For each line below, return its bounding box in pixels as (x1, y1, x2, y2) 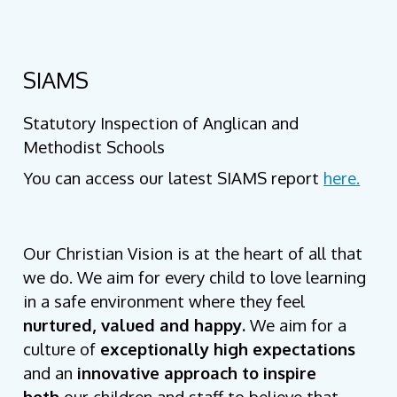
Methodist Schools (23, 136, 166, 158)
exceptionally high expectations (96, 339, 356, 360)
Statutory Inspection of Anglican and (23, 113, 300, 134)
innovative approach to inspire (73, 362, 317, 384)
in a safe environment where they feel (23, 291, 306, 312)
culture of (23, 339, 97, 360)
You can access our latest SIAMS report (23, 167, 324, 189)
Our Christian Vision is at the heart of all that (23, 243, 363, 264)
